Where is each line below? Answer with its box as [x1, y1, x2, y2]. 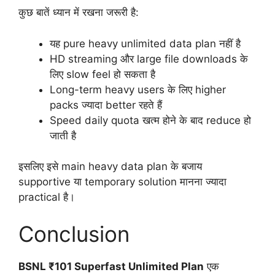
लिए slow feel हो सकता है [50, 68, 155, 80]
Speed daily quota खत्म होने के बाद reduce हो [50, 114, 251, 126]
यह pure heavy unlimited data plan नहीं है [50, 37, 241, 50]
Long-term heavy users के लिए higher [50, 83, 226, 96]
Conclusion [18, 220, 130, 247]
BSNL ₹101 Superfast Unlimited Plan [18, 260, 204, 273]
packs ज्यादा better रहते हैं [50, 98, 162, 111]
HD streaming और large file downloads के [50, 52, 248, 65]
